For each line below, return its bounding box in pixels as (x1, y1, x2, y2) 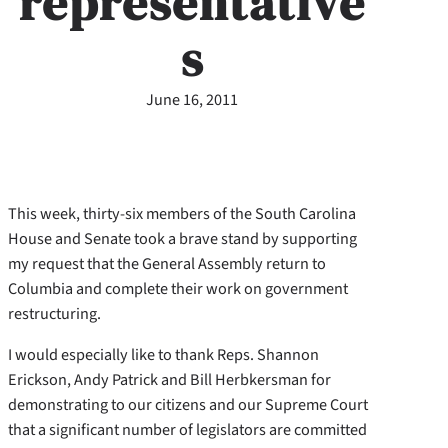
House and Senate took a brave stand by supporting (8, 227, 357, 251)
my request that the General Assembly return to (8, 252, 326, 276)
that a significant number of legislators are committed (8, 418, 367, 442)
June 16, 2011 (146, 87, 238, 111)
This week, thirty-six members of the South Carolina (8, 202, 356, 226)
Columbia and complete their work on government (8, 277, 348, 301)
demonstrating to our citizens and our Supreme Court (8, 393, 368, 417)
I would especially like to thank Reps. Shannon (8, 343, 319, 367)
